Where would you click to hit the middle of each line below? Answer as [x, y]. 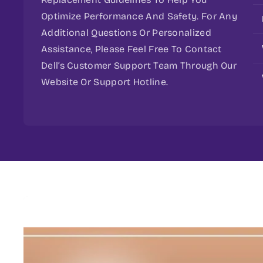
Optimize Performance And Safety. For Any [139, 16]
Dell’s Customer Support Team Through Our [139, 65]
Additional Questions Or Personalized [126, 32]
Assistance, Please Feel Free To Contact [131, 49]
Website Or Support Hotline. [105, 82]
